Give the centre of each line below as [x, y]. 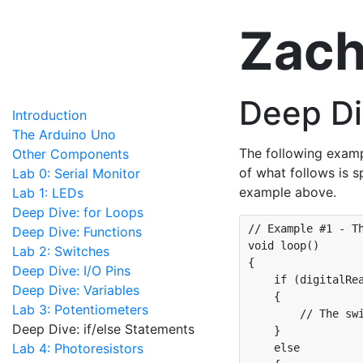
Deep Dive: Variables [76, 290]
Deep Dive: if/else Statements [103, 329]
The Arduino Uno [64, 135]
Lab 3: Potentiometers [80, 310]
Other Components [70, 154]
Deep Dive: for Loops [78, 212]
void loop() [287, 246]
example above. [288, 192]
